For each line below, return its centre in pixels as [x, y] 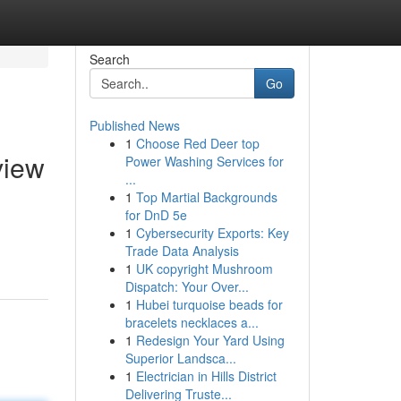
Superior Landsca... [180, 358]
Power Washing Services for [204, 161]
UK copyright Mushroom [204, 269]
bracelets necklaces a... [192, 322]
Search [109, 59]
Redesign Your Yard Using [210, 340]
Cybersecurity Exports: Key [212, 233]
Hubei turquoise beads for [209, 304]
